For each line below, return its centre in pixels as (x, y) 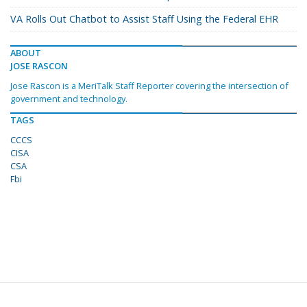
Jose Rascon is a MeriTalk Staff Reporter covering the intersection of (149, 86)
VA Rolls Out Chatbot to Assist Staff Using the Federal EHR (144, 19)
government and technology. (69, 99)
